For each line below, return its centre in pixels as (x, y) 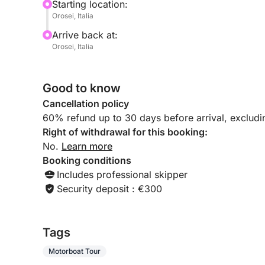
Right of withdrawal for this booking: (125, 132)
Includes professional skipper (122, 174)
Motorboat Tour (75, 251)
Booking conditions (87, 160)
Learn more (87, 146)
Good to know (82, 88)
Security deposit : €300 (109, 189)
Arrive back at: (85, 35)
